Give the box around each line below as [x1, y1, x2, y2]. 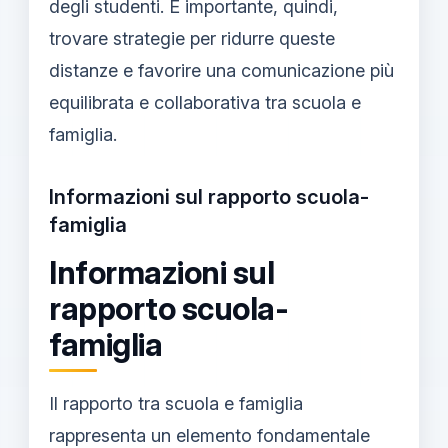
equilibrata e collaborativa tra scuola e [49, 91, 361, 113]
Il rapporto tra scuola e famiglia [49, 393, 303, 415]
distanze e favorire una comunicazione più [49, 59, 394, 81]
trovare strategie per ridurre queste [49, 27, 335, 49]
